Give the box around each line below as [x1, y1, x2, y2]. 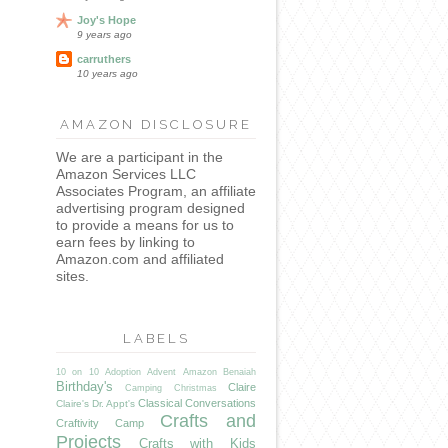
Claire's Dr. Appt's [56, 398, 135, 410]
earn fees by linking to [56, 234, 195, 251]
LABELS [122, 331, 190, 347]
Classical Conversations [138, 397, 256, 410]
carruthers [77, 52, 131, 65]
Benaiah [223, 367, 257, 378]
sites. [56, 268, 89, 285]
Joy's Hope [77, 13, 136, 26]
